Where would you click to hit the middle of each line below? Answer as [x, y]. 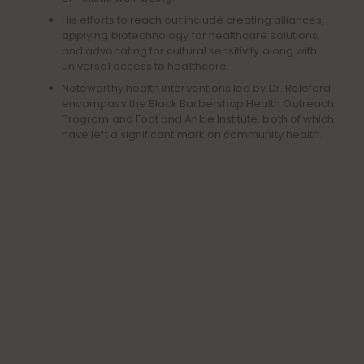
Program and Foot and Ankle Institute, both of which [198, 119]
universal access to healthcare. [146, 66]
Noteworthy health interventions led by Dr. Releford [197, 88]
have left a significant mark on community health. [192, 134]
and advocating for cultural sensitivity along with [190, 51]
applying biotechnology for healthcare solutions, [191, 35]
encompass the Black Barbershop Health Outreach [198, 104]
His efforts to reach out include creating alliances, [193, 20]
